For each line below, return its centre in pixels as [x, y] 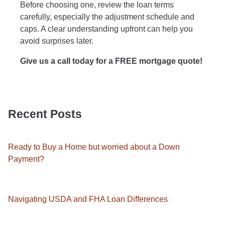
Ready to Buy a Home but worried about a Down [94, 147]
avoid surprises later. [57, 41]
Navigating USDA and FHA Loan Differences [88, 199]
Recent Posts [45, 114]
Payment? [26, 159]
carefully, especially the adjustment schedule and [107, 17]
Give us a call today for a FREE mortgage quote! [111, 61]
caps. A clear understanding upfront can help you [106, 29]
